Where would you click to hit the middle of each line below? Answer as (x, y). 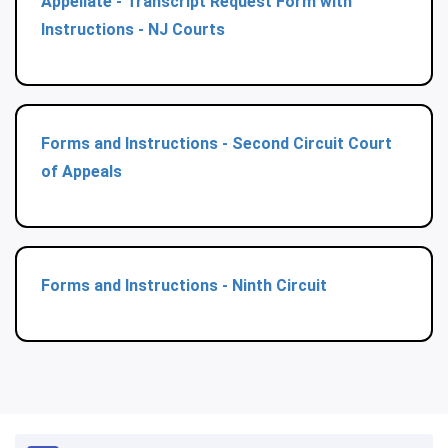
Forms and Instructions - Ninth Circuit (184, 286)
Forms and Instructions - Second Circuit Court (216, 144)
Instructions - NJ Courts (133, 30)
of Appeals (81, 172)
